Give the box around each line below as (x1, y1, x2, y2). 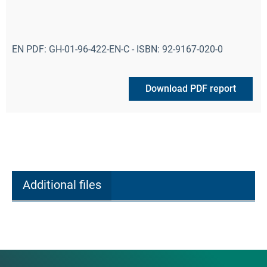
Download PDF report (145, 82, 236, 94)
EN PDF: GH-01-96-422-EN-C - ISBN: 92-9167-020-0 (12, 43, 223, 55)
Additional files (22, 178, 101, 193)
